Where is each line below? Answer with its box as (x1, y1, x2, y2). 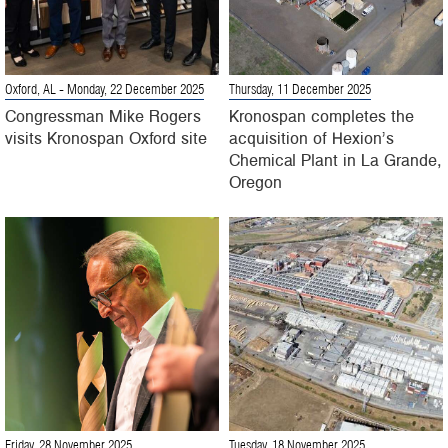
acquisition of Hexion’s (229, 126, 394, 149)
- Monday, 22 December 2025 (56, 84, 204, 97)
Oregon (229, 170, 282, 193)
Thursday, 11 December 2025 (229, 84, 371, 97)
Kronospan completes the (229, 104, 414, 127)
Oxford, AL (5, 84, 56, 97)
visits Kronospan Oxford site (5, 126, 207, 149)
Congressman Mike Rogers (5, 104, 201, 127)
